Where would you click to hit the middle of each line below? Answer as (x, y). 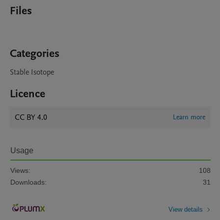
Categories (35, 54)
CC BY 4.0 (31, 117)
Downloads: (28, 182)
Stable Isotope (32, 72)
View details (186, 209)
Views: (20, 170)
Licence (27, 94)
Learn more (189, 117)
